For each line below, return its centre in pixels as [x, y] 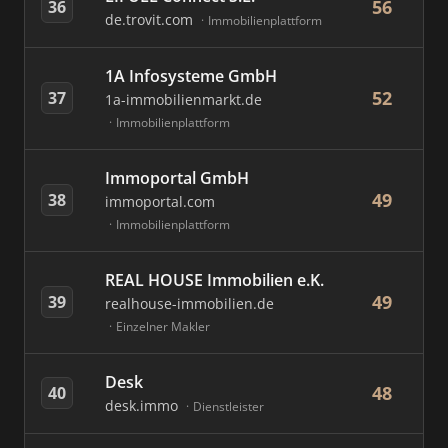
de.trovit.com [151, 19]
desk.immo [143, 405]
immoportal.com [160, 201]
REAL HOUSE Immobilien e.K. [214, 280]
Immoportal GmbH [177, 178]
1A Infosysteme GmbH [191, 76]
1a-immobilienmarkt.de [183, 99]
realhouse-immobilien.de [189, 303]
